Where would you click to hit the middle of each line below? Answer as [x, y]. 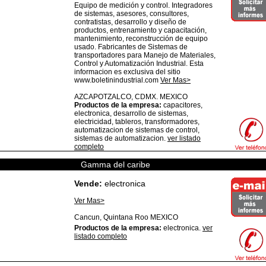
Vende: [88, 183]
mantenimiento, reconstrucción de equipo [141, 39]
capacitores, [182, 105]
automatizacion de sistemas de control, [137, 130]
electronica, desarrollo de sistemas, [131, 113]
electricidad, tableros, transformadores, [137, 122]
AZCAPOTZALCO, [104, 97]
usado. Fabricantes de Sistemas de [131, 47]
